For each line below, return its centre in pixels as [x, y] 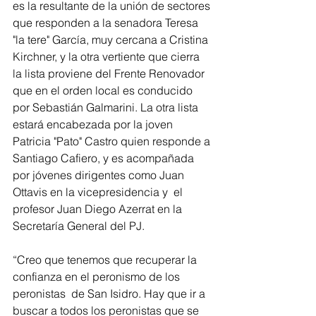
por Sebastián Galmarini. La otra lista [107, 107]
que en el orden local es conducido [104, 90]
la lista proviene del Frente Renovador [110, 73]
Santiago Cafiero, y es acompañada [105, 158]
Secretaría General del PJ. [79, 226]
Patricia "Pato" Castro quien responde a [113, 141]
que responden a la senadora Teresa [107, 23]
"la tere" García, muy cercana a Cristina [112, 39]
